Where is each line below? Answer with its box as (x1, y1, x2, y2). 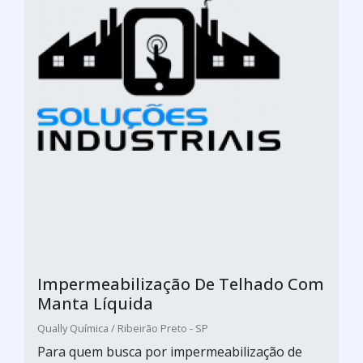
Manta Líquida (37, 292, 153, 314)
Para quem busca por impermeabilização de (37, 342, 302, 361)
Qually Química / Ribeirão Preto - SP (37, 320, 208, 335)
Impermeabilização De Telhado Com (37, 272, 324, 295)
